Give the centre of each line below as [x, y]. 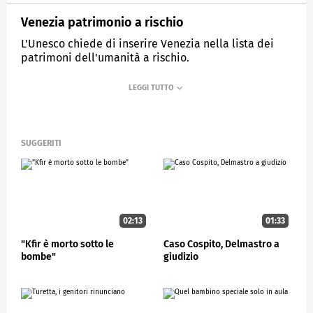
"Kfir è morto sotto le [67, 244]
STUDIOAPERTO [133, 91]
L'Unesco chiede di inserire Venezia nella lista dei [147, 43]
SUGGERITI [41, 144]
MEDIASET [53, 91]
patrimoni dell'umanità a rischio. [105, 57]
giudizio [181, 256]
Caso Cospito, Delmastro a [221, 244]
